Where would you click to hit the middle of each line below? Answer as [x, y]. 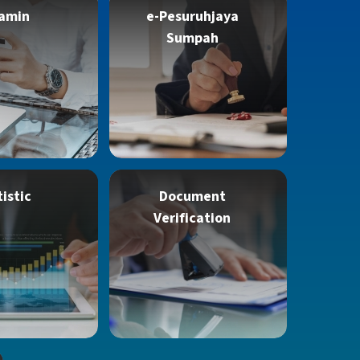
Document [192, 196]
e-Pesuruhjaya [192, 16]
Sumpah [192, 38]
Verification [192, 218]
